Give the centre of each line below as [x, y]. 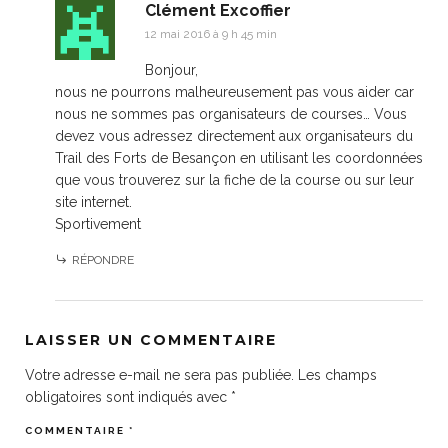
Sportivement [98, 224]
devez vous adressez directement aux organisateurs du [234, 136]
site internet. [93, 202]
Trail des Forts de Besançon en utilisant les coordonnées [239, 158]
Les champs [337, 375]
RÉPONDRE [103, 260]
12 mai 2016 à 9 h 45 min [211, 34]
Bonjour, [171, 70]
